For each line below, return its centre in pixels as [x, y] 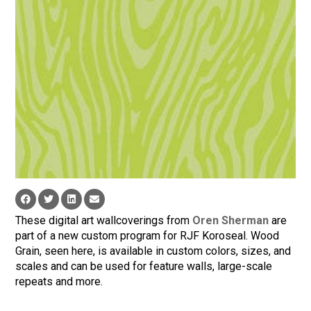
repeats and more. [59, 281]
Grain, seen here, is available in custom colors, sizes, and [153, 251]
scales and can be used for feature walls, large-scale [144, 266]
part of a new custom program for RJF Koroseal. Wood [148, 235]
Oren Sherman [231, 220]
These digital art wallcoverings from [104, 220]
